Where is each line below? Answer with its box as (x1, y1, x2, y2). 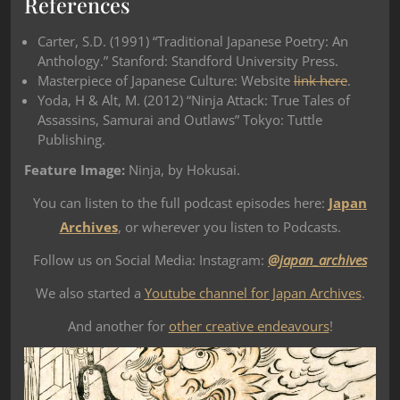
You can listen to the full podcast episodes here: (33, 193, 329, 212)
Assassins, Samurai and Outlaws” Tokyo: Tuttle (37, 110, 322, 129)
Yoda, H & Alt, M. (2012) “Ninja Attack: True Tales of (37, 90, 350, 109)
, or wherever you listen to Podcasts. (117, 217, 341, 236)
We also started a (35, 283, 145, 302)
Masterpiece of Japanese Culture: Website (37, 71, 294, 89)
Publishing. (37, 129, 109, 148)
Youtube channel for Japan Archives (144, 283, 362, 302)
